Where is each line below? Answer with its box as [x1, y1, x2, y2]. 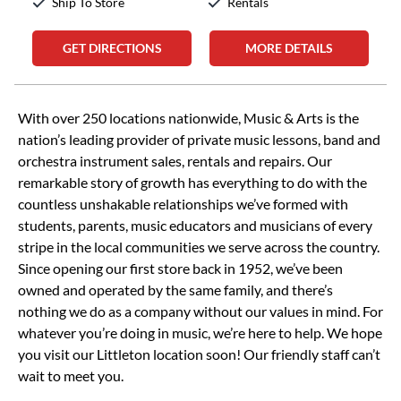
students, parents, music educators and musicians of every [18, 217, 372, 234]
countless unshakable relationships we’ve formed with [18, 195, 348, 212]
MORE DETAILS [245, 40, 333, 55]
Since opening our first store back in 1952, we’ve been [18, 260, 343, 277]
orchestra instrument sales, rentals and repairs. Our [18, 152, 332, 169]
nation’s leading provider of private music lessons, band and [18, 131, 380, 148]
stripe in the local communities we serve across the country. [18, 238, 380, 255]
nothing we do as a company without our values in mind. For [18, 303, 383, 320]
